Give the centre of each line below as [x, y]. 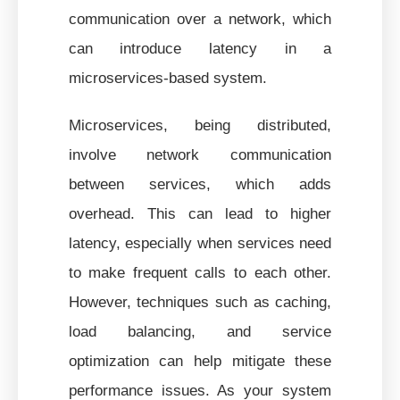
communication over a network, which [200, 18]
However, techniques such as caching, [200, 301]
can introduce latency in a [200, 48]
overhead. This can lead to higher [200, 213]
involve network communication [200, 154]
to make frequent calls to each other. [200, 272]
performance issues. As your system [200, 390]
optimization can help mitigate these [200, 360]
